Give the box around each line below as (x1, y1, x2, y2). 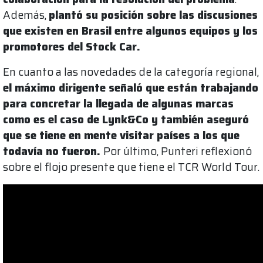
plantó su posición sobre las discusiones (49, 6, 258, 24)
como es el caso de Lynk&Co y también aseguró (3, 111, 249, 129)
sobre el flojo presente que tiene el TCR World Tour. (3, 159, 259, 176)
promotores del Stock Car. (3, 38, 140, 56)
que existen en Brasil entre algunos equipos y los (3, 22, 258, 40)
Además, (3, 6, 49, 24)
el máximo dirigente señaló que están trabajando (3, 79, 258, 97)
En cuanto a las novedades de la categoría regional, (3, 63, 259, 81)
